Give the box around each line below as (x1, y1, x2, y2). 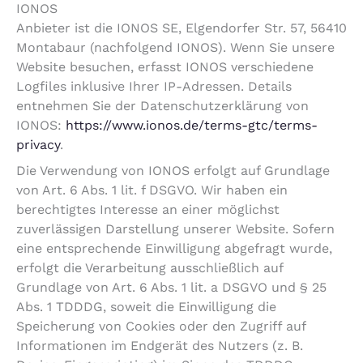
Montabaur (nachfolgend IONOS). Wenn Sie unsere (16, 40, 335, 56)
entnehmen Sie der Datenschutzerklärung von (16, 98, 309, 114)
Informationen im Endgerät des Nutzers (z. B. (16, 338, 303, 354)
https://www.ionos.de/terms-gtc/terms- (66, 117, 318, 134)
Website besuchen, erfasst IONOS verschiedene (16, 59, 314, 75)
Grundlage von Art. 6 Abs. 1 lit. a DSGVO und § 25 (16, 280, 327, 296)
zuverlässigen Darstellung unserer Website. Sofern (16, 221, 335, 237)
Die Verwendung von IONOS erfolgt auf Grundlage (16, 163, 330, 179)
